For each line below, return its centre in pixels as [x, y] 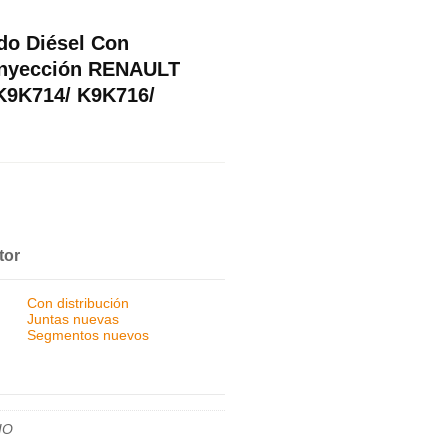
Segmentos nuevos [88, 335]
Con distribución [78, 303]
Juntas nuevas [73, 319]
